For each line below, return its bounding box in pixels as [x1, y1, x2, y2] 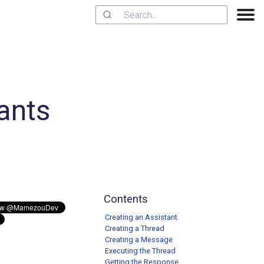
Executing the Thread [105, 246, 176, 255]
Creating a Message [105, 235, 173, 244]
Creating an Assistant [105, 213, 177, 222]
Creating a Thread [105, 224, 164, 233]
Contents [104, 193, 148, 205]
